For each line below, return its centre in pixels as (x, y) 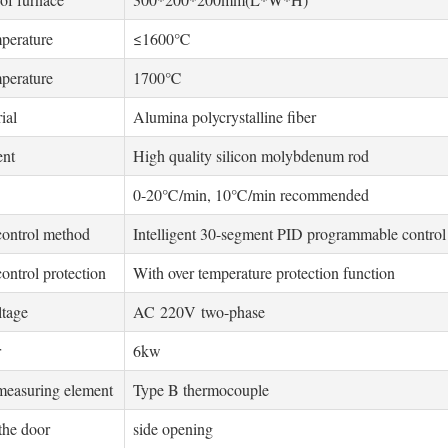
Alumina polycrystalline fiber (225, 116)
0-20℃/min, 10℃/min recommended (251, 194)
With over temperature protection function (264, 272)
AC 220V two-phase (202, 311)
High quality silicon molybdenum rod (251, 155)
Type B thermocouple (201, 389)
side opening (173, 428)
